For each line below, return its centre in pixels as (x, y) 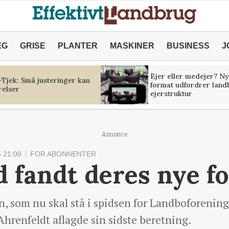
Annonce (114, 134)
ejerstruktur (171, 93)
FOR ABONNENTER (63, 154)
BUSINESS (188, 46)
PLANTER (77, 46)
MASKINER (132, 46)
